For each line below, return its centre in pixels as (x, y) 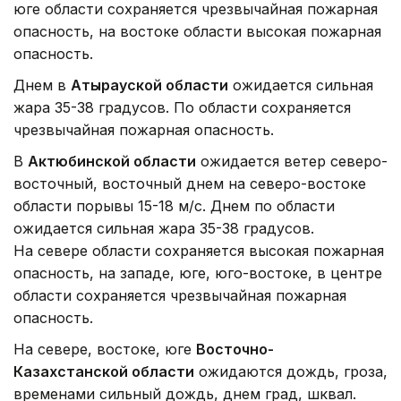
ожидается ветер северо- (292, 161)
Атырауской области (149, 85)
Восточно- (235, 349)
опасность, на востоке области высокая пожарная (197, 31)
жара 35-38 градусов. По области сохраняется (182, 107)
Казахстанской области (104, 371)
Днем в (42, 85)
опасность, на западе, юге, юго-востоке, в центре (198, 273)
